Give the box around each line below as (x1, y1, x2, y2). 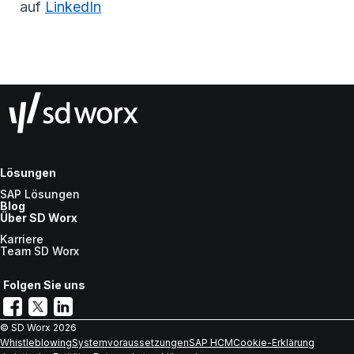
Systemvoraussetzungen (72, 337, 189, 349)
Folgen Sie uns (3, 278, 85, 292)
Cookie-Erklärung (233, 337, 314, 349)
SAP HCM (189, 337, 233, 349)
